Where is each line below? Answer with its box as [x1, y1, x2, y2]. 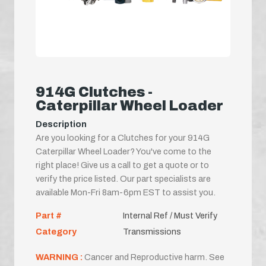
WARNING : [36, 252, 84, 262]
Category [36, 226, 77, 236]
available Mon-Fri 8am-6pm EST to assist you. [36, 187, 216, 197]
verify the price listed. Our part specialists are [36, 173, 211, 183]
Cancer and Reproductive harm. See [84, 252, 224, 262]
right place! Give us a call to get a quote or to [36, 160, 209, 170]
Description [36, 119, 87, 129]
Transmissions [122, 226, 181, 236]
